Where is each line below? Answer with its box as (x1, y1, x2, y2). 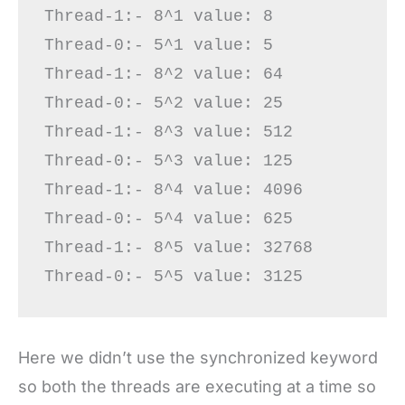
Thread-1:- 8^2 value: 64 (43, 65, 283, 84)
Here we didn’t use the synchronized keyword (18, 347, 378, 367)
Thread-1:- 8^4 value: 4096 (43, 181, 303, 200)
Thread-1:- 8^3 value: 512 (43, 123, 293, 142)
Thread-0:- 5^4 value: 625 (43, 210, 293, 229)
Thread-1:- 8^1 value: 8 (43, 7, 273, 26)
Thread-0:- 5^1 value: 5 (43, 36, 273, 55)
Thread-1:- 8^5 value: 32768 (43, 239, 313, 258)
